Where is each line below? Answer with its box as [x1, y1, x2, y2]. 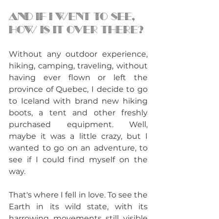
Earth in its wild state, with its [9, 201, 148, 211]
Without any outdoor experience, [9, 49, 148, 59]
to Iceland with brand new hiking [9, 96, 148, 106]
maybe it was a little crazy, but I [9, 131, 148, 141]
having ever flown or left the [9, 72, 148, 82]
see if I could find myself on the [9, 154, 148, 164]
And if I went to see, [9, 10, 138, 22]
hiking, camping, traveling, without [9, 61, 148, 70]
